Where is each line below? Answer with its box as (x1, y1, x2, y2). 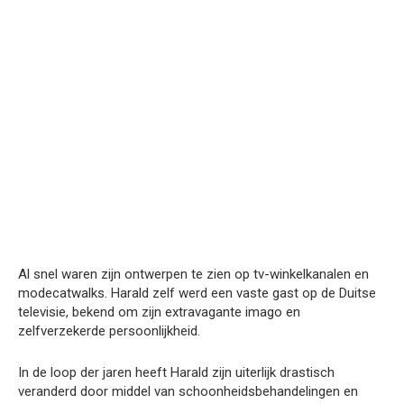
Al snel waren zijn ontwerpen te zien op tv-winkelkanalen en (18, 265, 369, 282)
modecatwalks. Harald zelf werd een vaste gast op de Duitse (18, 284, 376, 301)
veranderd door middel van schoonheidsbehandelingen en (18, 382, 358, 399)
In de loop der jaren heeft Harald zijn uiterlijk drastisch (18, 363, 335, 381)
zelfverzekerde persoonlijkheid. (18, 322, 200, 339)
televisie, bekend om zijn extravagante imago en (18, 303, 300, 320)
